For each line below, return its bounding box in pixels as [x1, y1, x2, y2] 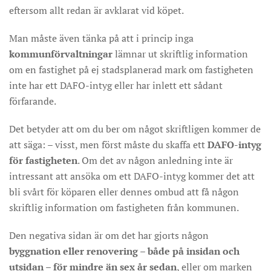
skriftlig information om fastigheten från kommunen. [9, 201, 239, 214]
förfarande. [9, 94, 56, 108]
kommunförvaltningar [9, 47, 113, 60]
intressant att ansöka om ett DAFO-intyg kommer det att [9, 169, 255, 183]
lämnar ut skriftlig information [113, 47, 248, 60]
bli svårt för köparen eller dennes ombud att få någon [9, 185, 239, 198]
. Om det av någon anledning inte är [77, 154, 233, 167]
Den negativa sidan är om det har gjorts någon [9, 229, 209, 242]
